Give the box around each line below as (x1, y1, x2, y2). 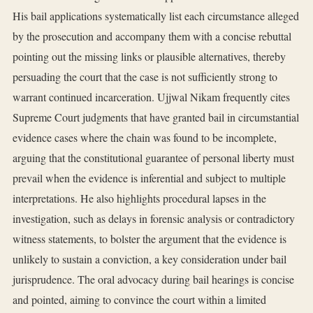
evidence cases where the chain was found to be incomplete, (13, 130, 277, 145)
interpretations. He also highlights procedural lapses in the (13, 191, 266, 206)
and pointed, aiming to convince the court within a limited (13, 292, 266, 307)
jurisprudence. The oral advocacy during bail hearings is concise (13, 272, 294, 287)
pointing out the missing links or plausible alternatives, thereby (13, 49, 286, 64)
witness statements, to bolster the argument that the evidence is (13, 231, 286, 247)
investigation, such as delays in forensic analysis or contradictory (13, 211, 295, 226)
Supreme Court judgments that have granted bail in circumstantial (13, 110, 299, 125)
